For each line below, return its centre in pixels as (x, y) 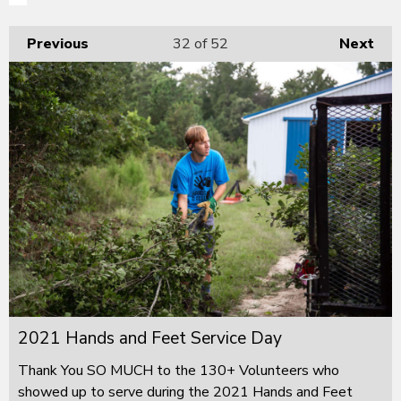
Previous (58, 43)
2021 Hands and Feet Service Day (150, 339)
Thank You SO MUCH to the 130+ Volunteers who (179, 371)
